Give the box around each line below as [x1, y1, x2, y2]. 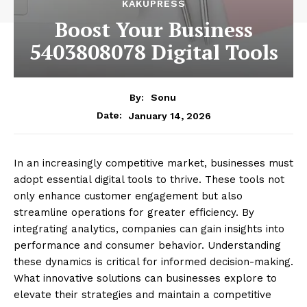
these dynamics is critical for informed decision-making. [14, 256, 293, 269]
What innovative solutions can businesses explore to [14, 272, 277, 285]
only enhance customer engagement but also [14, 190, 243, 203]
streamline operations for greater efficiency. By [14, 206, 254, 219]
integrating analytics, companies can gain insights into [14, 223, 284, 236]
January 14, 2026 [128, 110, 211, 121]
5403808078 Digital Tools [29, 38, 278, 66]
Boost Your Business [54, 15, 253, 43]
